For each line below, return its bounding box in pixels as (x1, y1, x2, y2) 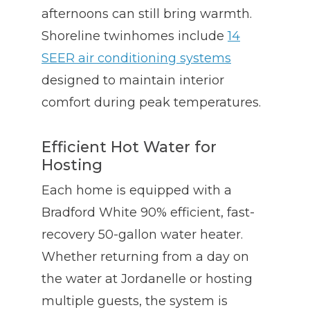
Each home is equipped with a (42, 183, 232, 199)
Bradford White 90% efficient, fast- (42, 205, 255, 221)
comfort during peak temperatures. (42, 95, 261, 111)
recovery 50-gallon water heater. (42, 227, 243, 243)
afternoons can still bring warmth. (42, 6, 252, 22)
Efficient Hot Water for (42, 138, 217, 156)
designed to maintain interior (42, 73, 224, 89)
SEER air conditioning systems (42, 51, 231, 66)
